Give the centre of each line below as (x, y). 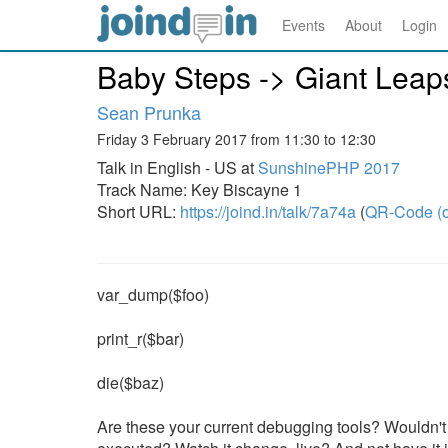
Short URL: (138, 211)
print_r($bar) (140, 338)
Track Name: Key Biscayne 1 (199, 189)
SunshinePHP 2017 (329, 167)
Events (303, 25)
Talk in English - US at (177, 167)
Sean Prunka (149, 112)
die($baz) (130, 382)
